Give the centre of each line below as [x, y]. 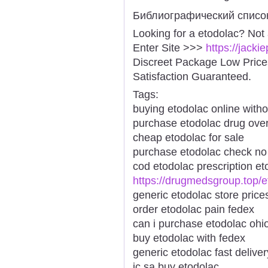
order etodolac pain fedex [194, 209]
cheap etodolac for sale [188, 137]
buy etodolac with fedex [189, 238]
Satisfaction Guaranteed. [192, 76]
